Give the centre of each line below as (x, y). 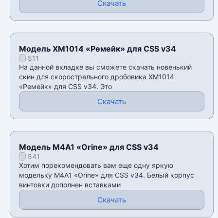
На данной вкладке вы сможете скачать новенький (105, 67)
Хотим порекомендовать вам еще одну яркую (96, 165)
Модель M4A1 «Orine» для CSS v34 (89, 147)
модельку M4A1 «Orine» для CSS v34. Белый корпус (107, 175)
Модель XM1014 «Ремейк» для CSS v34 (98, 49)
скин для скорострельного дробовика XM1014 (97, 77)
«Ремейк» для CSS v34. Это (65, 87)
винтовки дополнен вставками (70, 185)
